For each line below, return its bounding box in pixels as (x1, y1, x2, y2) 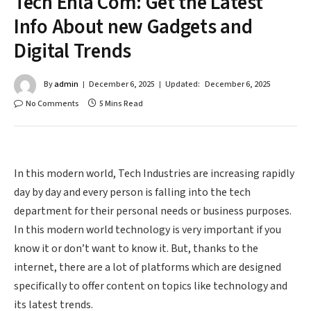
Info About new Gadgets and (14, 12, 253, 42)
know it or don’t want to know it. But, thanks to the (14, 241, 258, 257)
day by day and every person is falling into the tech (14, 185, 251, 201)
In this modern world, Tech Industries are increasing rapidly (14, 166, 294, 182)
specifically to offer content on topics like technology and (14, 278, 287, 294)
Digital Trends (14, 36, 131, 66)
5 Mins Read (99, 97, 143, 110)
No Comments (26, 97, 79, 110)
